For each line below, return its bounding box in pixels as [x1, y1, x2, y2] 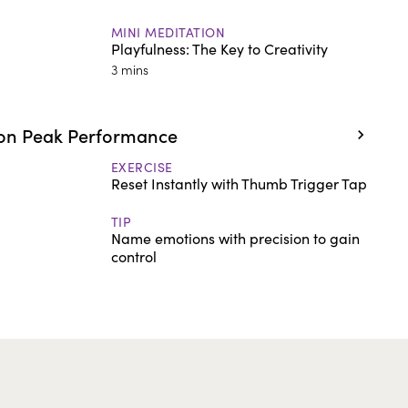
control [110, 246, 157, 266]
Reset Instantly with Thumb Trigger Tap [110, 173, 367, 193]
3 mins [110, 59, 148, 78]
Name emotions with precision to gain [110, 228, 360, 248]
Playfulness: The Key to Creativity [110, 38, 328, 58]
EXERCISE [110, 158, 173, 176]
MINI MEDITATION [110, 23, 226, 41]
